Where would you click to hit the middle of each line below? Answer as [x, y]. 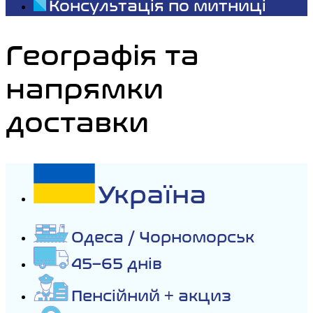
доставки [77, 123]
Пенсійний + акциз [151, 296]
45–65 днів [117, 264]
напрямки [85, 90]
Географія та [102, 56]
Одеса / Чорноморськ [163, 237]
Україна [152, 195]
